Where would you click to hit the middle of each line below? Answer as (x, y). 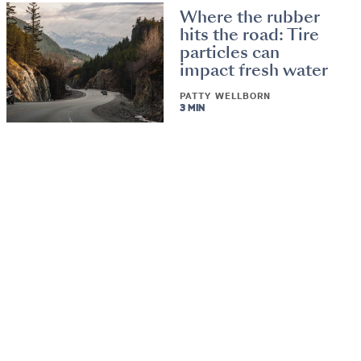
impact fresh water (254, 71)
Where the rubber (250, 17)
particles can (230, 53)
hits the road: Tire (250, 35)
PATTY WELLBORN (226, 96)
